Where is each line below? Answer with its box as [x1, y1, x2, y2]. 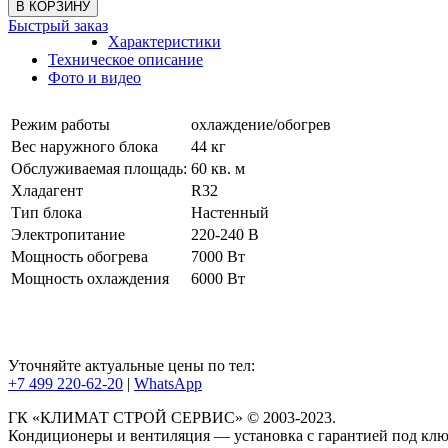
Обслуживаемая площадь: [11, 160, 187, 178]
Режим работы [11, 116, 110, 134]
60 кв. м [191, 160, 245, 178]
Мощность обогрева [11, 248, 148, 266]
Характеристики [108, 33, 221, 51]
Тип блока [11, 204, 82, 222]
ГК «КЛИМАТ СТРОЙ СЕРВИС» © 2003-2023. [8, 409, 336, 427]
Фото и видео [48, 69, 141, 87]
